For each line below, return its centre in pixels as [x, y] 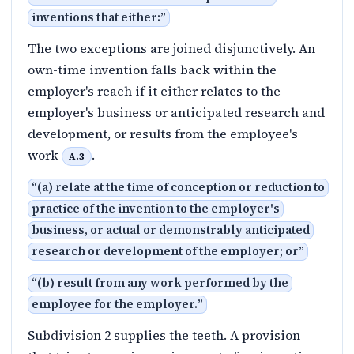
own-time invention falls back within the [152, 70]
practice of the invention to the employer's [156, 209]
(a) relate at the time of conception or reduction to [181, 188]
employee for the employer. [115, 305]
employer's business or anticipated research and [176, 113]
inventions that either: [96, 18]
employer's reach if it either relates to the [154, 91]
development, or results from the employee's [163, 134]
